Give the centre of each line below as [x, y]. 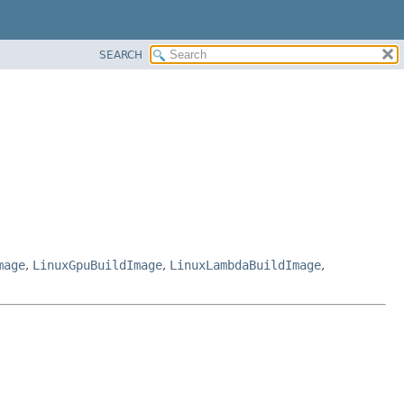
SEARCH [121, 55]
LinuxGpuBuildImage [97, 265]
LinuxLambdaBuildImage [245, 265]
